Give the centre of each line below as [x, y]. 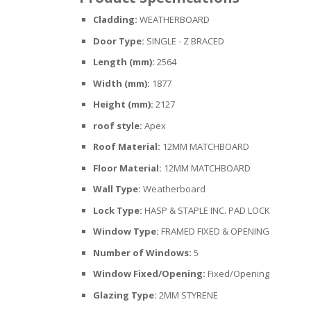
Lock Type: [118, 210]
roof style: [118, 125]
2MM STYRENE [188, 295]
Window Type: [126, 232]
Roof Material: [127, 147]
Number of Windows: [142, 252]
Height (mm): [123, 104]
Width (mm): [121, 83]
